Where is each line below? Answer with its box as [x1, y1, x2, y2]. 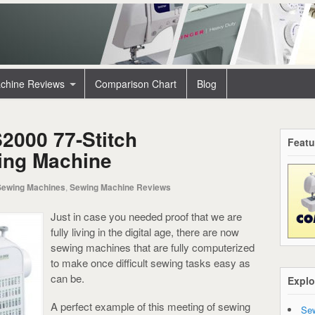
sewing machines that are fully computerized [51, 239, 255, 255]
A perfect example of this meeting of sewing [51, 298, 250, 314]
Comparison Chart [95, 77, 176, 91]
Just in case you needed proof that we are [51, 208, 242, 224]
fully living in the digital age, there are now [51, 224, 239, 239]
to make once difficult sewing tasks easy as [51, 255, 250, 270]
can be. [51, 270, 84, 285]
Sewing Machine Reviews [70, 181, 171, 193]
